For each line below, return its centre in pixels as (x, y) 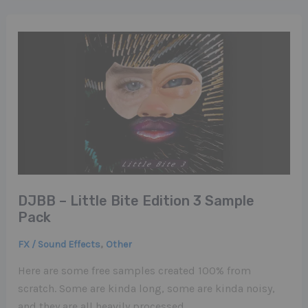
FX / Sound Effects (59, 244)
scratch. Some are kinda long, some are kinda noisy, (147, 289)
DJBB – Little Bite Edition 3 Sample (136, 200)
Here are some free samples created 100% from (135, 271)
